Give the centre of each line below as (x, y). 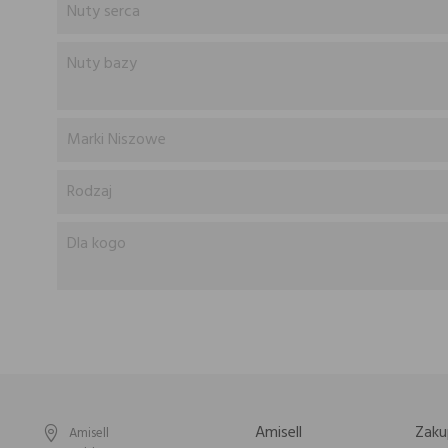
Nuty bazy (102, 64)
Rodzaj (89, 192)
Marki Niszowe (116, 140)
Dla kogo (96, 244)
